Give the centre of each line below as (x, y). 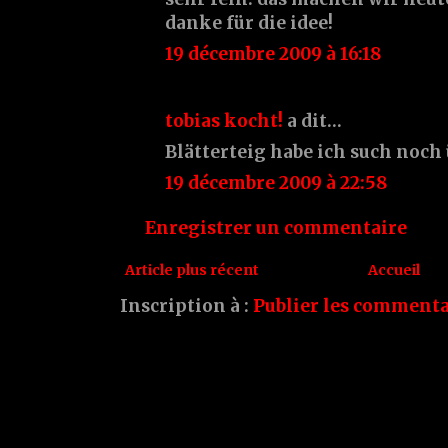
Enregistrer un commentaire (276, 227)
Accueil (394, 269)
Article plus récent (192, 269)
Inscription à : (186, 305)
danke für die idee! (249, 22)
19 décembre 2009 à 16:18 (273, 53)
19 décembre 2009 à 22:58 (276, 182)
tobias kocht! (224, 120)
